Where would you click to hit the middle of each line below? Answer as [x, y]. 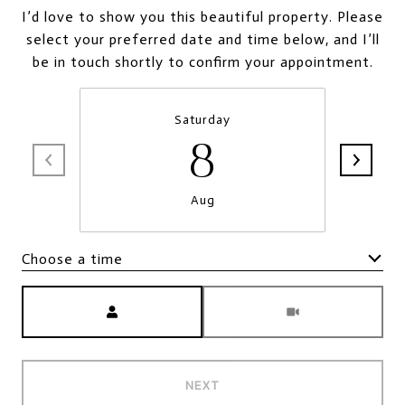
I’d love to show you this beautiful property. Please [202, 17]
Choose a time [72, 259]
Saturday [202, 120]
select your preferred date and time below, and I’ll [202, 39]
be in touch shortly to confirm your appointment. [202, 62]
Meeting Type [252, 297]
